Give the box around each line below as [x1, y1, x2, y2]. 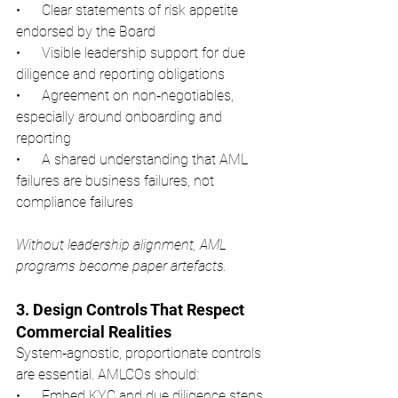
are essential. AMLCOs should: [16, 366, 199, 384]
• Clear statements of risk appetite [16, 2, 242, 20]
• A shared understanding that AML [16, 151, 251, 169]
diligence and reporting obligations [16, 66, 225, 84]
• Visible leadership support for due [16, 44, 249, 62]
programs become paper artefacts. [16, 258, 227, 275]
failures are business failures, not [16, 172, 218, 190]
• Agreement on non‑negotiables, [16, 87, 237, 105]
